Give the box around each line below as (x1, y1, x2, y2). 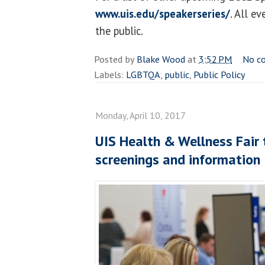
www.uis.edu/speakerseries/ (95, 6, 230, 21)
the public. (95, 23, 143, 38)
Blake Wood (137, 52, 185, 66)
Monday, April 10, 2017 (95, 109, 186, 121)
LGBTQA (126, 67, 160, 81)
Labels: (94, 67, 126, 81)
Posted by (94, 52, 137, 66)
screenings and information (95, 150, 260, 169)
